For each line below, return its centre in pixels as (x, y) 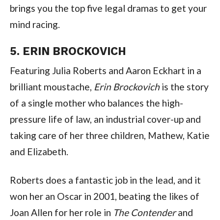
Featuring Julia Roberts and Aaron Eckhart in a (105, 70)
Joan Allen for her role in (61, 212)
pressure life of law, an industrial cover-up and (105, 119)
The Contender (144, 212)
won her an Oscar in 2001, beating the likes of (104, 196)
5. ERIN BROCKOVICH (68, 51)
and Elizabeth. (39, 151)
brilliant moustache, (52, 86)
